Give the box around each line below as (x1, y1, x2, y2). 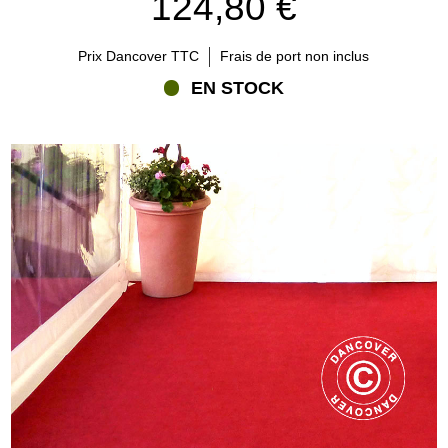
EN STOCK (190, 78, 284, 99)
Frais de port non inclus (220, 48, 370, 65)
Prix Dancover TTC (78, 48, 200, 65)
